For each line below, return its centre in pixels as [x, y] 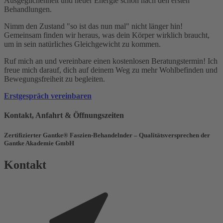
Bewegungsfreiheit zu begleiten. [55, 79]
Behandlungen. [28, 9]
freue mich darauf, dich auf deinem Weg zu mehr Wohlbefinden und [111, 70]
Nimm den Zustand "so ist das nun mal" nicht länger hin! [93, 26]
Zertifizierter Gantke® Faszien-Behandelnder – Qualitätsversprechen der [107, 135]
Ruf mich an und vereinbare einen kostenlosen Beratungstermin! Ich [111, 61]
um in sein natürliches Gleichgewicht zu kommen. [82, 44]
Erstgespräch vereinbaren [48, 96]
